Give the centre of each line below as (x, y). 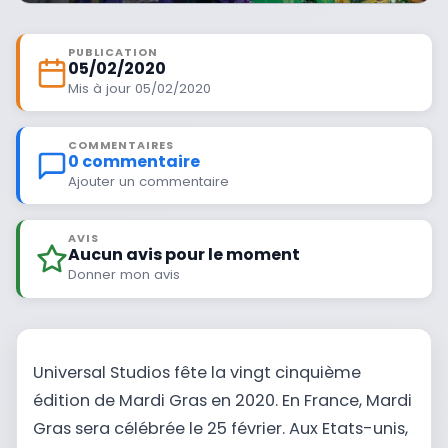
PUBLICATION (113, 52)
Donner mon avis (124, 274)
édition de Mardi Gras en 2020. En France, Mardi (222, 401)
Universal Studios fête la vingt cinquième (197, 373)
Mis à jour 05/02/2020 (139, 88)
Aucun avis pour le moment (184, 254)
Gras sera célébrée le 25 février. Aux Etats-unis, (220, 429)
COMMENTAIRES (121, 145)
